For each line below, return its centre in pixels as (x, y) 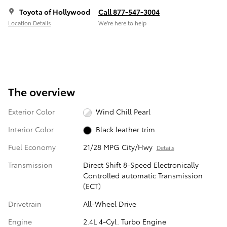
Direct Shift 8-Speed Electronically (141, 165)
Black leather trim (126, 129)
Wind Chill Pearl (123, 111)
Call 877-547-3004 (129, 11)
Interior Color (31, 129)
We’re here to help (122, 23)
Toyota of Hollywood (55, 11)
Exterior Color (31, 111)
